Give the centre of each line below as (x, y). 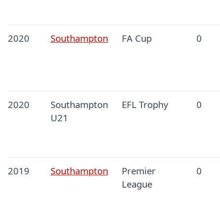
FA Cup (137, 38)
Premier (138, 171)
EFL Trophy (145, 105)
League (137, 184)
